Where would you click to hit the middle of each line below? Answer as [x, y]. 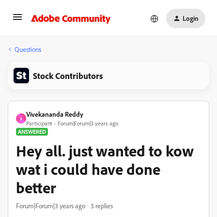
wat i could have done [88, 169]
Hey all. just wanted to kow [105, 151]
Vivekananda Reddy [55, 114]
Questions [28, 49]
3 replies [102, 206]
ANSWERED [32, 132]
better [36, 187]
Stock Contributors [68, 76]
